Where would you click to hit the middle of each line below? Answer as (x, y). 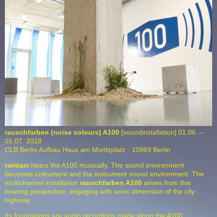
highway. (18, 200)
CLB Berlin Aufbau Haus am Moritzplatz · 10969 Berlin (88, 149)
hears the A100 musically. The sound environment (107, 165)
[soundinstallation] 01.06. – (162, 132)
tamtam (17, 165)
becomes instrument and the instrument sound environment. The (104, 174)
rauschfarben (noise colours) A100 (63, 132)
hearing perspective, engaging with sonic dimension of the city (100, 191)
